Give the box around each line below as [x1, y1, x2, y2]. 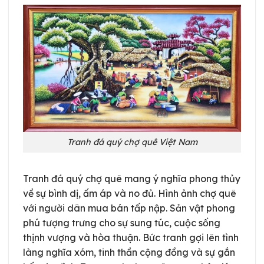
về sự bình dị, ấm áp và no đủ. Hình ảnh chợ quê [23, 187, 236, 199]
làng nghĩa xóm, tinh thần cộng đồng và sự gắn [23, 246, 235, 258]
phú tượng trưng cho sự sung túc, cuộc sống [23, 216, 220, 229]
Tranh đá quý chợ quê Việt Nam [67, 136, 197, 147]
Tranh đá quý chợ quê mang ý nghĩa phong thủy [23, 172, 240, 184]
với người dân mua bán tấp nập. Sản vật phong [23, 202, 235, 214]
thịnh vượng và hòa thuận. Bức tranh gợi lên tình [23, 231, 239, 243]
